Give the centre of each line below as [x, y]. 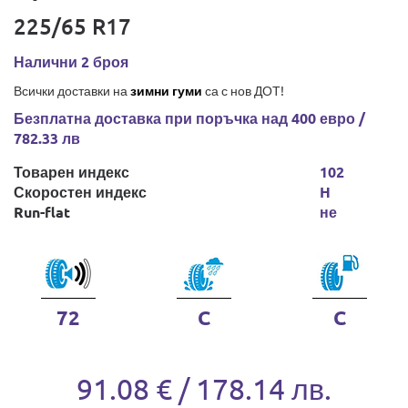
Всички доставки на [72, 90]
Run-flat [42, 212]
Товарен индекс [71, 172]
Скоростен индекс [80, 192]
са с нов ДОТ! [243, 90]
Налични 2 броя [71, 61]
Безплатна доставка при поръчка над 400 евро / [189, 118]
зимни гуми [166, 90]
